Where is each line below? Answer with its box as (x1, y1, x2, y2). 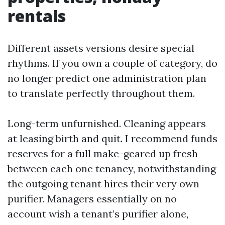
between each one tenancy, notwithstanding (8, 162, 216, 175)
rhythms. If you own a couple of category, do (8, 57, 217, 69)
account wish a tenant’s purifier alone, (8, 207, 188, 220)
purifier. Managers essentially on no (8, 192, 177, 205)
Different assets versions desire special (8, 42, 194, 54)
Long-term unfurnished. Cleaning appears (8, 117, 206, 130)
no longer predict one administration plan (8, 72, 206, 84)
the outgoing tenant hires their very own (8, 177, 199, 190)
